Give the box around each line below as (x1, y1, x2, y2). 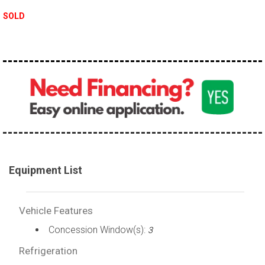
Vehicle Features (18, 204, 93, 216)
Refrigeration (18, 244, 77, 257)
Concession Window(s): (48, 224, 148, 235)
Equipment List (9, 163, 82, 176)
